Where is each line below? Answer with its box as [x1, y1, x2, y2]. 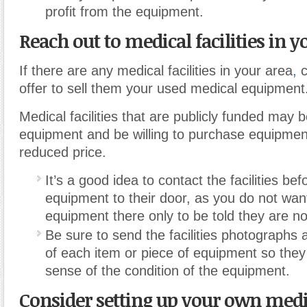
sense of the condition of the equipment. [45, 263, 290, 279]
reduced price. [19, 145, 106, 160]
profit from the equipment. [45, 4, 204, 20]
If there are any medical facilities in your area [19, 63, 293, 79]
